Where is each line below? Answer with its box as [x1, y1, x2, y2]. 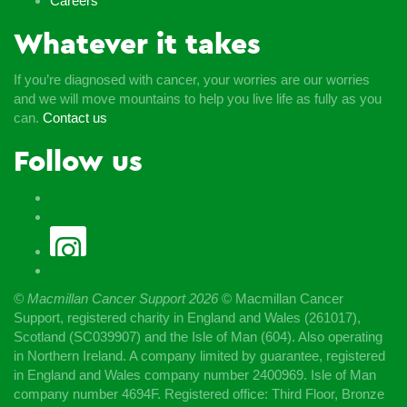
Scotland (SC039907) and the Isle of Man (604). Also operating [14, 329, 382, 345]
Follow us [14, 147, 143, 177]
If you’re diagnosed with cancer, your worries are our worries [14, 72, 370, 88]
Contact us [43, 110, 107, 126]
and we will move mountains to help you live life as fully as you [14, 91, 382, 107]
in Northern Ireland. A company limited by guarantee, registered [14, 348, 385, 364]
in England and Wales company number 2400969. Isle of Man [14, 367, 376, 383]
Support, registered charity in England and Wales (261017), [14, 310, 361, 326]
